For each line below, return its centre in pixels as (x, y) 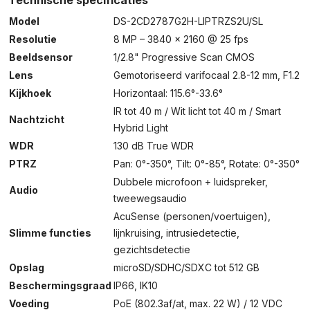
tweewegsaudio (150, 198)
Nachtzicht (37, 119)
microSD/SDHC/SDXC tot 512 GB (186, 267)
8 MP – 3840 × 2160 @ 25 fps (181, 39)
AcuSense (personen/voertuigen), (192, 216)
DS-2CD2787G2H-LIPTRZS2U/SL (188, 21)
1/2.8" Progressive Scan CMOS (184, 57)
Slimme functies (50, 233)
